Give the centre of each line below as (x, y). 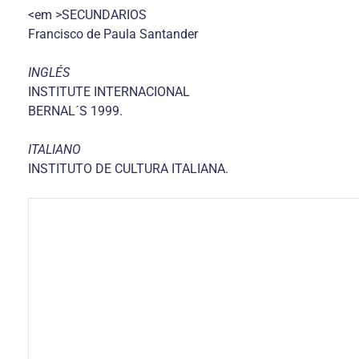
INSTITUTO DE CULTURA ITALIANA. (128, 169)
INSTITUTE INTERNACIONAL (109, 92)
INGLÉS (49, 73)
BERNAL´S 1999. (75, 111)
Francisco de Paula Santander (113, 34)
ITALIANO (54, 149)
